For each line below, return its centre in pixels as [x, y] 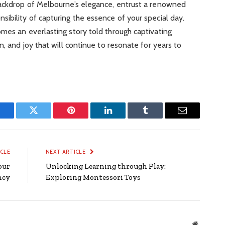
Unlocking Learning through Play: [106, 166]
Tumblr [158, 118]
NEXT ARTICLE [66, 151]
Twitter [46, 118]
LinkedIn [124, 118]
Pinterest [86, 118]
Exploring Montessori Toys [93, 177]
